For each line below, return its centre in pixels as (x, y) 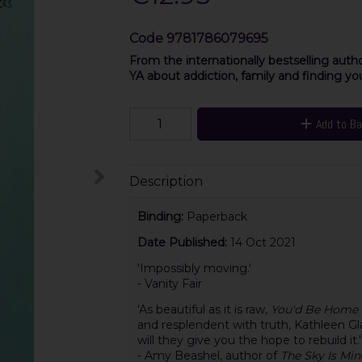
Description (166, 181)
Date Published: (183, 243)
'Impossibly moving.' (194, 269)
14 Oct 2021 (263, 243)
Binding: (162, 217)
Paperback (217, 217)
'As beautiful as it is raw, (204, 310)
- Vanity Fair (169, 284)
